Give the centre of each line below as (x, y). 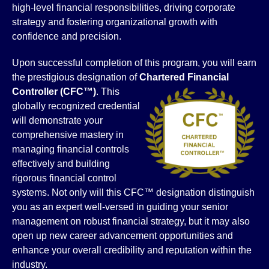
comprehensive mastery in (68, 135)
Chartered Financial (184, 77)
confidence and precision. (67, 36)
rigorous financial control (64, 178)
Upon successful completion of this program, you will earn (134, 63)
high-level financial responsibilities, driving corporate (124, 8)
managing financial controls (71, 149)
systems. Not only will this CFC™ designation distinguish (133, 192)
